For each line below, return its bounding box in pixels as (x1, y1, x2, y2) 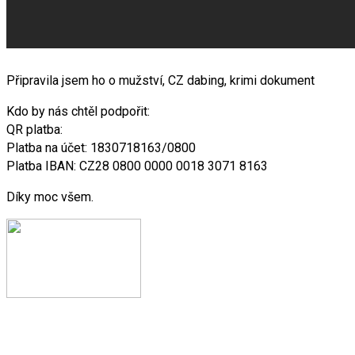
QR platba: (6, 121, 63, 137)
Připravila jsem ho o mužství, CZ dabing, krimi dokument (6, 72, 315, 88)
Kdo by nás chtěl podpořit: (6, 103, 150, 119)
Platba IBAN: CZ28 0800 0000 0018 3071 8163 (6, 158, 268, 174)
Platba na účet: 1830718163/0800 (6, 139, 196, 155)
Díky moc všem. (6, 189, 94, 204)
